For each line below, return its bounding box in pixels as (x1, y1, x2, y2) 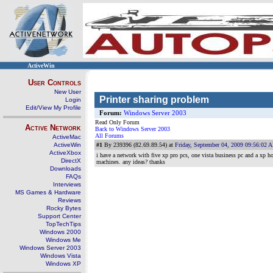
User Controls (28, 78, 81, 87)
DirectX (61, 157, 81, 164)
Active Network (25, 123, 81, 132)
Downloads (50, 165, 81, 172)
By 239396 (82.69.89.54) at (102, 141, 173, 148)
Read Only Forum (95, 119, 140, 126)
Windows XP (46, 260, 81, 267)
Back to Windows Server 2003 (95, 126, 170, 132)
